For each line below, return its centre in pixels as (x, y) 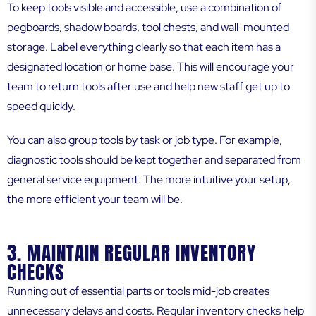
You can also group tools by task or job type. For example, (145, 140)
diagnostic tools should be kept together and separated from (154, 160)
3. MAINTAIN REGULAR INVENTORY (132, 253)
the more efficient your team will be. (95, 200)
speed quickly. (41, 107)
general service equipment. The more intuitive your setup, (149, 180)
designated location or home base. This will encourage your (151, 67)
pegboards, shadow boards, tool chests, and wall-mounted (148, 28)
